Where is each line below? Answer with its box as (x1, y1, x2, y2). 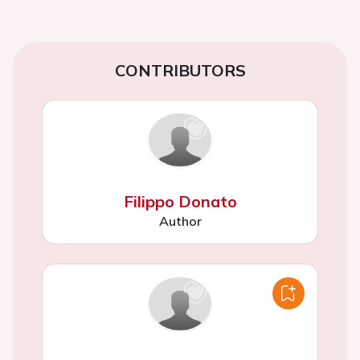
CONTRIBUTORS (114, 59, 246, 80)
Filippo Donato (123, 191, 237, 212)
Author (158, 213, 202, 230)
